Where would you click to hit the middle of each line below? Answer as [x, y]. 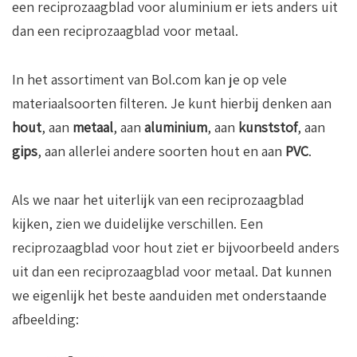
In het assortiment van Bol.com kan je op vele [149, 80]
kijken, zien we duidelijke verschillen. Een [137, 224]
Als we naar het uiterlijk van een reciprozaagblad [158, 200]
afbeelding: [45, 320]
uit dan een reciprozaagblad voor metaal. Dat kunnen [172, 272]
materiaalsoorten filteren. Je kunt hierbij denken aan [172, 104]
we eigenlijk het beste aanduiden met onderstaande [169, 296]
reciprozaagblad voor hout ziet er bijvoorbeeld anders [176, 248]
